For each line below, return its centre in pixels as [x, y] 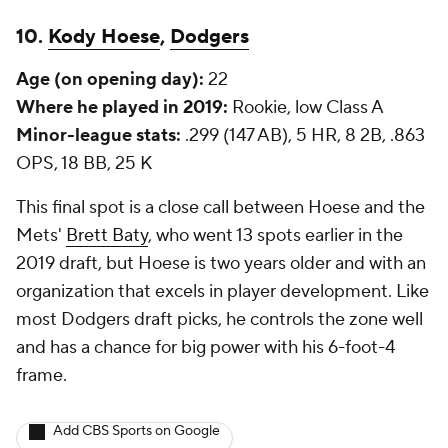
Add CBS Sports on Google [136, 431]
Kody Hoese [104, 37]
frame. [41, 375]
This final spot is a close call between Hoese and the [220, 207]
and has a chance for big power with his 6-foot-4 [205, 347]
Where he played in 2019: [122, 107]
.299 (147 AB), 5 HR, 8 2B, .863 [303, 135]
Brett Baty [107, 235]
